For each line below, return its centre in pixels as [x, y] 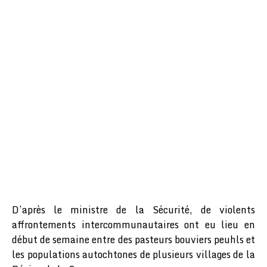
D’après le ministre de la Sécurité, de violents [133, 209]
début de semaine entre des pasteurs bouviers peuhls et [133, 239]
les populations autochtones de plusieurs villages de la [133, 254]
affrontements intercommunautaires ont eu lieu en [133, 224]
